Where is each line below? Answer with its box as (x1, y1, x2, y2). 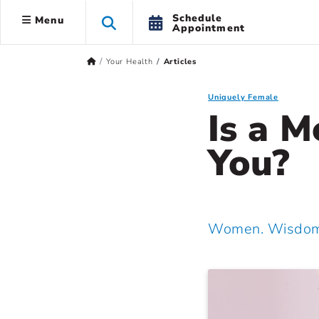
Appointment (172, 21, 245, 35)
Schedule (172, 11, 223, 25)
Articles (163, 56, 197, 67)
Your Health (105, 56, 153, 67)
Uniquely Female (208, 92, 278, 103)
